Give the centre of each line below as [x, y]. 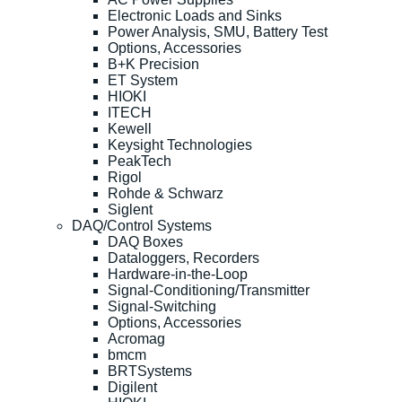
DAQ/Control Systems [142, 225]
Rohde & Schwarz [166, 193]
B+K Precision [153, 64]
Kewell [130, 128]
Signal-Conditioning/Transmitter [209, 290]
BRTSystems [150, 371]
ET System [143, 80]
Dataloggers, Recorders [184, 258]
